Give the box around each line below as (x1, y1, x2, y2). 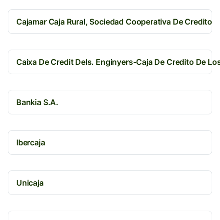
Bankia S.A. (16, 97, 59, 107)
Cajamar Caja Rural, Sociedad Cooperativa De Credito (16, 17, 213, 27)
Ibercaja (16, 137, 45, 147)
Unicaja (16, 178, 44, 188)
